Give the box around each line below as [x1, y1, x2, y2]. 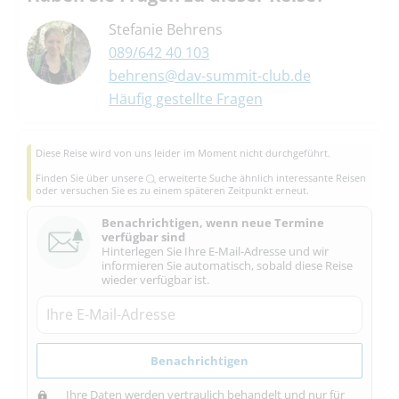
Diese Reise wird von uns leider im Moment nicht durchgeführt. [36, 145, 330, 159]
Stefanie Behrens [109, 19, 223, 39]
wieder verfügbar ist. [102, 272, 210, 289]
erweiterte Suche [156, 171, 237, 185]
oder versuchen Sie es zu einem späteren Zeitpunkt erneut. [36, 183, 309, 198]
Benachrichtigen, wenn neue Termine [102, 215, 325, 232]
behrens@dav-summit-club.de [109, 65, 311, 85]
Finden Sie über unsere [36, 171, 146, 185]
